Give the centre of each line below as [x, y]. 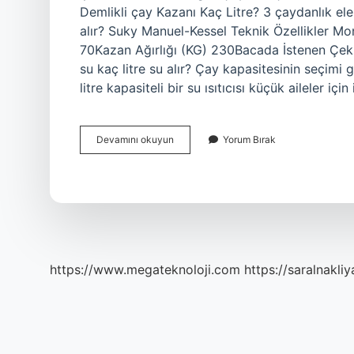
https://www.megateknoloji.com [145, 269]
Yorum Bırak [249, 139]
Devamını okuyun [135, 139]
